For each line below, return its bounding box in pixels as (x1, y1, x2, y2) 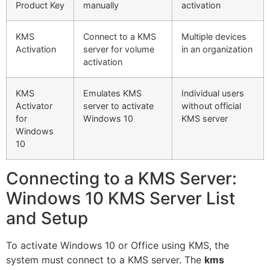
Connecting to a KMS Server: (6, 168, 237, 189)
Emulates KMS (83, 87, 142, 98)
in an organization (181, 43, 253, 54)
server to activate (83, 100, 154, 111)
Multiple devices (181, 31, 246, 42)
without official (181, 100, 241, 111)
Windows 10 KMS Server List (6, 187, 235, 209)
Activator (16, 100, 52, 111)
